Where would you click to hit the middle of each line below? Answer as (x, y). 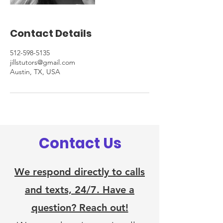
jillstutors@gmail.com (43, 62)
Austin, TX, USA (35, 72)
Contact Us (80, 143)
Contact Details (51, 33)
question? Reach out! (80, 208)
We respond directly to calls (80, 172)
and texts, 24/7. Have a (80, 190)
